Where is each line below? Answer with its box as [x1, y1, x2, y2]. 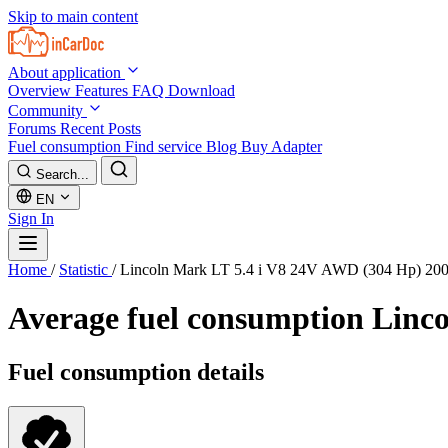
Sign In [8, 210, 54, 227]
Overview [8, 82, 75, 99]
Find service [125, 138, 206, 155]
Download [168, 82, 235, 99]
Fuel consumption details [8, 358, 264, 385]
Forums [8, 120, 60, 137]
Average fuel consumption [8, 300, 372, 337]
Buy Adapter [241, 138, 322, 155]
